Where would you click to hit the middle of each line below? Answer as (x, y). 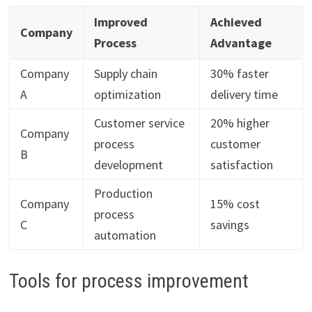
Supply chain (125, 74)
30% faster (239, 74)
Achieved (236, 22)
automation (125, 235)
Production (123, 194)
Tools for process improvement (128, 281)
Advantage (241, 43)
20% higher (240, 123)
